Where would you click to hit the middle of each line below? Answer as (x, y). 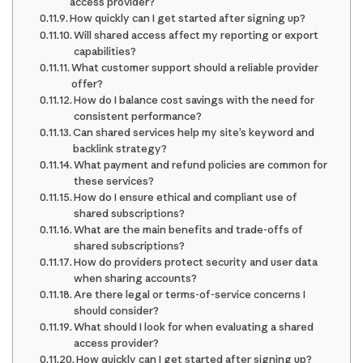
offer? (88, 84)
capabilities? (105, 51)
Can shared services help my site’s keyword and (194, 132)
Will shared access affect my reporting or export (196, 35)
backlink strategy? (120, 149)
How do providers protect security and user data (196, 262)
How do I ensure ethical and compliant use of (186, 197)
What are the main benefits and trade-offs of (189, 230)
